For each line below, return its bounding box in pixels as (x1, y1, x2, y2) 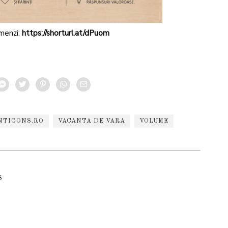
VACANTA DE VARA (58, 118, 125, 124)
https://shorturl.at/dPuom (22, 27, 109, 38)
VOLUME (139, 118, 168, 124)
